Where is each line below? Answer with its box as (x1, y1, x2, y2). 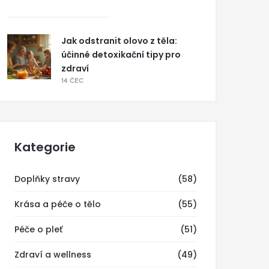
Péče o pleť (14, 223, 62, 235)
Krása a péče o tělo (14, 198, 101, 210)
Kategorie (14, 139, 76, 156)
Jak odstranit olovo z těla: (61, 35, 177, 47)
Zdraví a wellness (14, 249, 91, 261)
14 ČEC (61, 77, 83, 85)
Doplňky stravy (14, 173, 80, 185)
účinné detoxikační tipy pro (61, 49, 181, 61)
